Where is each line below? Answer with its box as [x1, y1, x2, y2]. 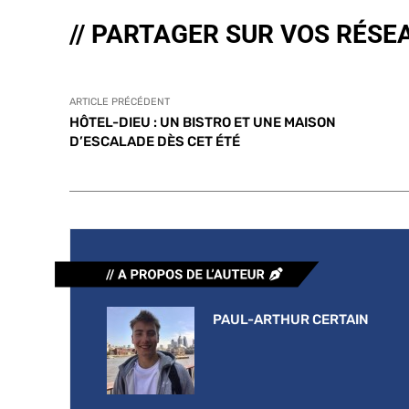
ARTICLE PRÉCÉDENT [69, 95, 170, 108]
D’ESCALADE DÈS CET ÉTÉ [69, 132, 240, 150]
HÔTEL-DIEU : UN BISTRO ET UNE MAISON [69, 113, 336, 131]
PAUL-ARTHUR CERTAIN [213, 310, 369, 328]
